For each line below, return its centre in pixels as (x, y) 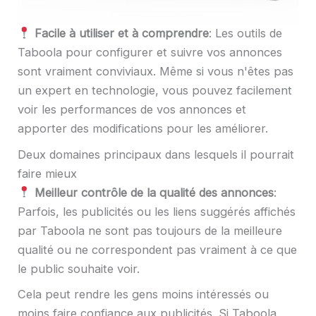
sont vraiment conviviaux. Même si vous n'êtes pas (156, 72)
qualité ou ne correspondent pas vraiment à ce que (157, 249)
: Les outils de (245, 34)
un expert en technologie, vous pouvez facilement (155, 91)
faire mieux (47, 173)
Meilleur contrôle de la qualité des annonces (154, 192)
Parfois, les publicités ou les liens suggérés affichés (157, 211)
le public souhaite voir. (79, 268)
